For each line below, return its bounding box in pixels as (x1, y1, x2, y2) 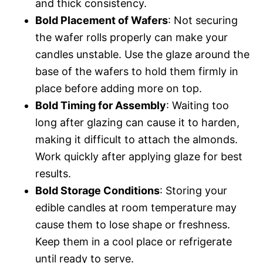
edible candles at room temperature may (35, 201, 237, 214)
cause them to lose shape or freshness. (35, 218, 230, 231)
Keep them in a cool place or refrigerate (35, 235, 232, 248)
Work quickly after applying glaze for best (35, 150, 242, 163)
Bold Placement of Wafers (35, 14, 168, 26)
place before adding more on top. (35, 82, 202, 95)
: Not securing (168, 14, 238, 26)
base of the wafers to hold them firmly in (35, 65, 238, 77)
